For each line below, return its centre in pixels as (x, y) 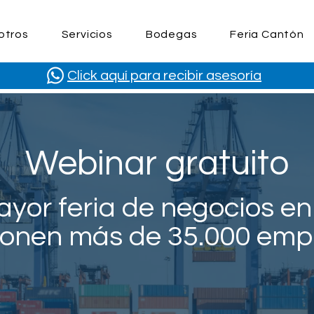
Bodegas (171, 34)
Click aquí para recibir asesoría (164, 76)
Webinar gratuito (157, 164)
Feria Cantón (267, 34)
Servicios (87, 34)
